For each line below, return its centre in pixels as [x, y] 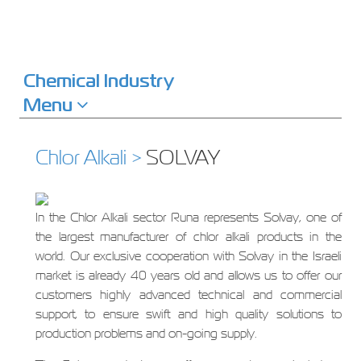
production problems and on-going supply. [146, 333]
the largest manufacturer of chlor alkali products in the [189, 237]
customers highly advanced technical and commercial [189, 295]
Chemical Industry [98, 81]
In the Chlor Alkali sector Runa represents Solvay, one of [189, 217]
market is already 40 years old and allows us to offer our [189, 275]
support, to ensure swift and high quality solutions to [189, 314]
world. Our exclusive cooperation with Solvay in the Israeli [189, 256]
